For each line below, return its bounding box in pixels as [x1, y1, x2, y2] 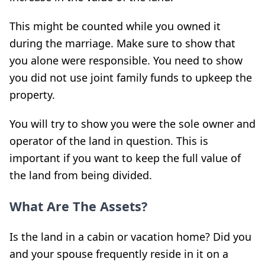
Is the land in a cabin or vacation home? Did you [9, 230, 251, 244]
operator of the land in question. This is [9, 134, 208, 148]
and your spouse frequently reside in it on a [9, 247, 228, 261]
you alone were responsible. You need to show [9, 53, 243, 67]
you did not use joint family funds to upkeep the [9, 70, 252, 85]
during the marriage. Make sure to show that [9, 36, 235, 50]
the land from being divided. [9, 168, 152, 182]
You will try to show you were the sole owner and [9, 117, 256, 131]
